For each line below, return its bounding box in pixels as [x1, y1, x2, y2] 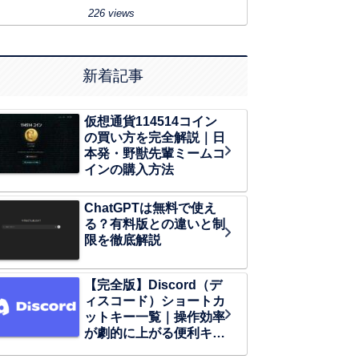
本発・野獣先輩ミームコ [84, 146, 225, 160]
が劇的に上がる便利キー [84, 326, 225, 341]
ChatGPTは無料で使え [84, 200, 216, 215]
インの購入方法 [84, 162, 174, 176]
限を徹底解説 [84, 232, 161, 247]
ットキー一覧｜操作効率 [84, 310, 225, 325]
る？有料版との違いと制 [84, 216, 225, 231]
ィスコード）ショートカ [84, 294, 225, 309]
